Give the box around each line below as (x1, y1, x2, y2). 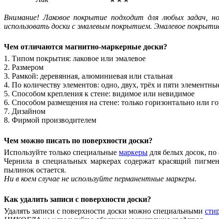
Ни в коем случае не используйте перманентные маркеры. (4, 174, 197, 183)
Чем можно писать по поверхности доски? (4, 136, 153, 145)
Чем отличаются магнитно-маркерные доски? (4, 42, 167, 51)
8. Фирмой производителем (4, 115, 96, 124)
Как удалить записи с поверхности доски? (4, 195, 151, 203)
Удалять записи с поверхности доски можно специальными (4, 206, 205, 215)
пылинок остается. (4, 165, 66, 174)
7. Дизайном (4, 107, 45, 115)
